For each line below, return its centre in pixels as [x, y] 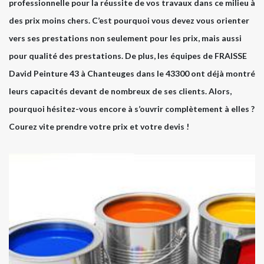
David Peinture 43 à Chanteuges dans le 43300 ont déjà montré [132, 74]
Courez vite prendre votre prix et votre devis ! [99, 127]
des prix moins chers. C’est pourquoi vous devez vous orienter [129, 21]
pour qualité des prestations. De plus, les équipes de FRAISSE [128, 56]
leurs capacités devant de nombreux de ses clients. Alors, [120, 91]
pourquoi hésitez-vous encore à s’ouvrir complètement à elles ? [132, 109]
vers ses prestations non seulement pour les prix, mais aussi [125, 38]
